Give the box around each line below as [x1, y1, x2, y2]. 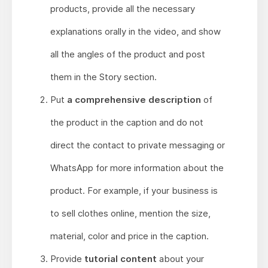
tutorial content [84, 253, 157, 265]
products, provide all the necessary [50, 3, 195, 15]
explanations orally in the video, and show [50, 26, 221, 38]
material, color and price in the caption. [50, 230, 209, 242]
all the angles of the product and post [50, 48, 205, 60]
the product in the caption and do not [50, 117, 203, 129]
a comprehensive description [66, 94, 201, 106]
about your [156, 253, 204, 265]
